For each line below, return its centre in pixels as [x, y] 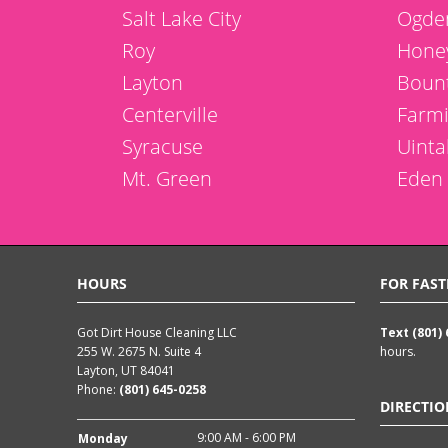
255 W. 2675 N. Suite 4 [139, 351]
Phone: [98, 389]
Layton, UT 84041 [126, 370]
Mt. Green [167, 178]
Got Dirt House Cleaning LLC [157, 332]
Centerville [170, 114]
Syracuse [162, 146]
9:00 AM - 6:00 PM [246, 437]
